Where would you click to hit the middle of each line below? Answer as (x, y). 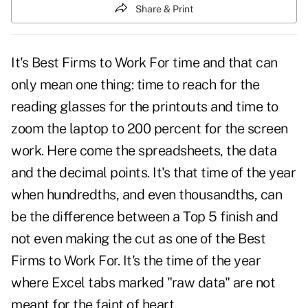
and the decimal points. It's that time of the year (153, 173)
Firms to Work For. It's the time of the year (136, 261)
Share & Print (164, 9)
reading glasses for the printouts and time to (145, 107)
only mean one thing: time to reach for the (135, 85)
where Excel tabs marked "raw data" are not (143, 283)
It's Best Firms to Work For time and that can (144, 63)
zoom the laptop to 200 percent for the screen (150, 129)
